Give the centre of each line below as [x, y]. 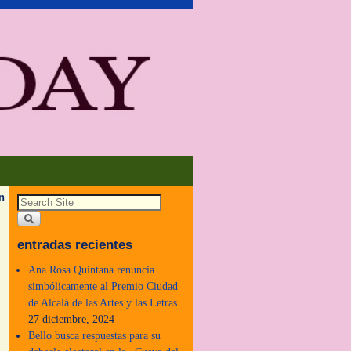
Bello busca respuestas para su [95, 335]
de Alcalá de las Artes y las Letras [103, 302]
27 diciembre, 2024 [72, 318]
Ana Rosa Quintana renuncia [92, 269]
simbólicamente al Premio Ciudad [103, 286]
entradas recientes [75, 245]
